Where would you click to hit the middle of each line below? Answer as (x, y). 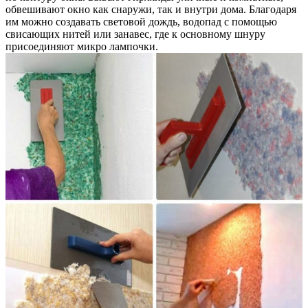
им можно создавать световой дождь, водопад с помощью (141, 21)
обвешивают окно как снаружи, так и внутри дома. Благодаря (151, 9)
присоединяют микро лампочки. (82, 46)
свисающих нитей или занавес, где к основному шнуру (135, 34)
